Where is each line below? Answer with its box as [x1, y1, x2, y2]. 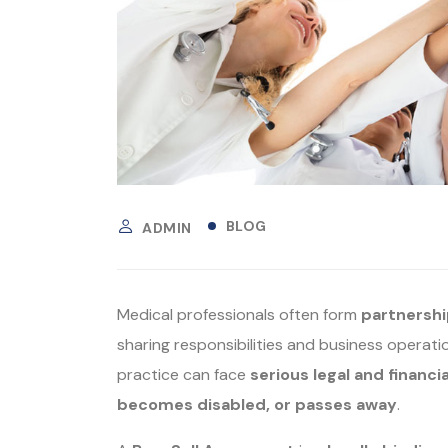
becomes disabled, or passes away [117, 393, 397, 415]
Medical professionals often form [117, 303, 361, 325]
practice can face [117, 363, 250, 385]
